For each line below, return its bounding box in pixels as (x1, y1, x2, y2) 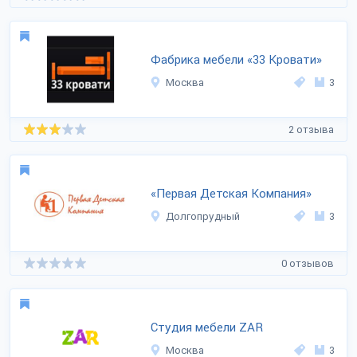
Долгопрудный (166, 210, 240, 222)
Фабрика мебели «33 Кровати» (151, 53, 322, 67)
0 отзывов (281, 257, 334, 269)
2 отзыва (288, 123, 334, 135)
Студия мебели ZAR (151, 320, 263, 335)
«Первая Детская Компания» (151, 186, 312, 201)
